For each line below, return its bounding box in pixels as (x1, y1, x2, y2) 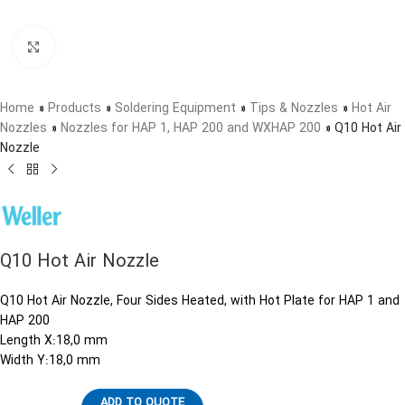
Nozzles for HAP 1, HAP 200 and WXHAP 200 (61, 118, 321, 138)
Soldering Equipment (115, 99, 236, 118)
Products (48, 99, 101, 118)
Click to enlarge (53, 37, 135, 56)
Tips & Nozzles (250, 99, 338, 118)
